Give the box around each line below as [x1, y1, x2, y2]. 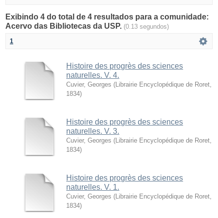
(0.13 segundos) [124, 22, 169, 30]
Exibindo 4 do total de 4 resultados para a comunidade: [5, 12, 209, 21]
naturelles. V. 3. [66, 127, 120, 135]
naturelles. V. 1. [66, 182, 120, 191]
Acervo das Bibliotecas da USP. [5, 21, 124, 30]
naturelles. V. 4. [66, 71, 120, 79]
